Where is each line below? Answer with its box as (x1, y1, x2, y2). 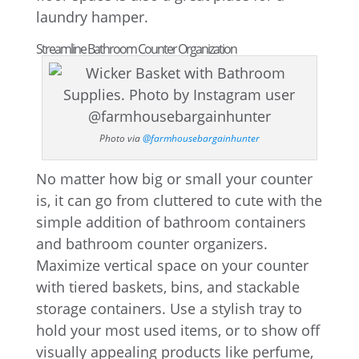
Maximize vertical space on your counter (35, 256, 309, 275)
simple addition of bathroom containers (35, 212, 306, 232)
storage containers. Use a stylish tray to (35, 299, 302, 318)
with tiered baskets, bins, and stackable (35, 277, 300, 296)
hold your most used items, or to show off (35, 321, 320, 340)
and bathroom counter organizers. (35, 234, 268, 253)
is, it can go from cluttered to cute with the (35, 191, 322, 210)
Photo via (99, 131, 143, 145)
